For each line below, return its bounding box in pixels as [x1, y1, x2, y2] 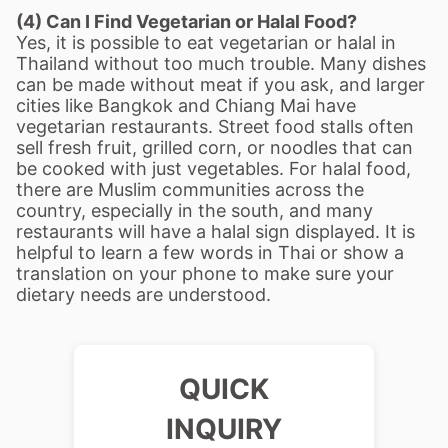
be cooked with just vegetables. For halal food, [16, 158, 411, 179]
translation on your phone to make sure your [16, 263, 394, 284]
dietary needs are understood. [16, 284, 271, 305]
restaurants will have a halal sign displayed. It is [16, 221, 415, 242]
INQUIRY [166, 412, 282, 446]
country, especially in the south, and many [16, 200, 373, 221]
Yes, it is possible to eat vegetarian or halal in [16, 32, 396, 53]
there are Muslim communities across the [16, 179, 364, 200]
